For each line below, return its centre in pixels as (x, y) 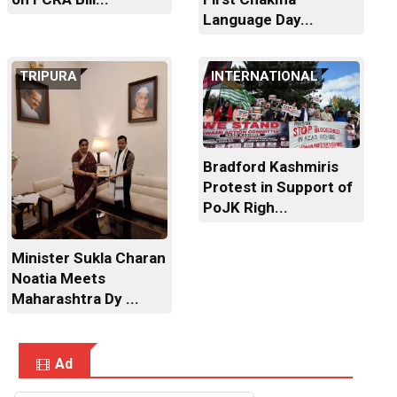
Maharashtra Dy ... (75, 299)
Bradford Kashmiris (271, 167)
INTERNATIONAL (265, 77)
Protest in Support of (278, 187)
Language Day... (259, 20)
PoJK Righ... (246, 208)
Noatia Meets (58, 279)
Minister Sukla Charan (88, 258)
